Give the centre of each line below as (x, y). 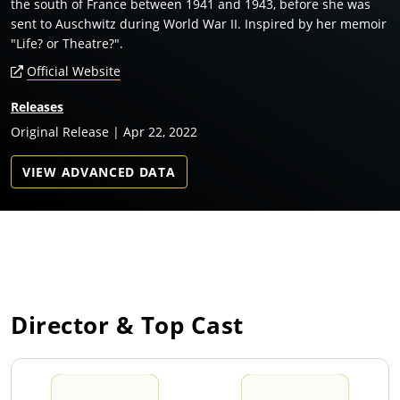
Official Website (74, 71)
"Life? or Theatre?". (67, 44)
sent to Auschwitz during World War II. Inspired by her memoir (199, 24)
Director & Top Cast (127, 325)
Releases (37, 107)
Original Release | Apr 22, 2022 (104, 132)
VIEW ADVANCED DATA (99, 172)
